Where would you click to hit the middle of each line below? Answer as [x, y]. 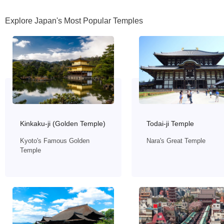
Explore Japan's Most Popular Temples [74, 21]
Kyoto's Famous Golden [55, 140]
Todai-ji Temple [170, 123]
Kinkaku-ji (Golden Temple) [63, 123]
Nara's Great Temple [176, 140]
